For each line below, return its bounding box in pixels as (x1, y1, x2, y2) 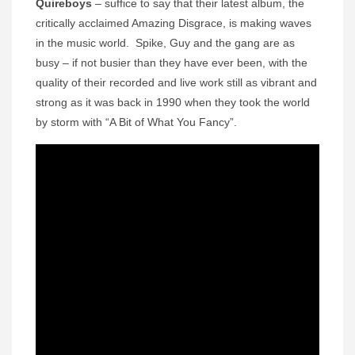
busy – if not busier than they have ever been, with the (36, 55, 307, 69)
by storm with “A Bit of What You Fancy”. (36, 115, 237, 128)
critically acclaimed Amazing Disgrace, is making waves (36, 16, 311, 29)
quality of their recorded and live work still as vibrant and (36, 75, 317, 89)
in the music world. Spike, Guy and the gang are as (36, 36, 295, 49)
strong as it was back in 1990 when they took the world (36, 95, 310, 109)
